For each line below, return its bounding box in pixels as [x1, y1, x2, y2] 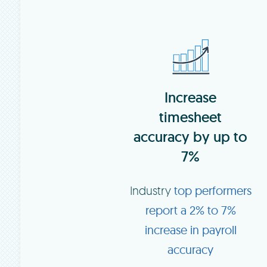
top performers [173, 182, 252, 198]
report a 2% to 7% [145, 202, 236, 218]
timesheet [159, 107, 222, 126]
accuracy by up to [133, 127, 248, 146]
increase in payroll [144, 222, 237, 237]
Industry [129, 182, 174, 198]
